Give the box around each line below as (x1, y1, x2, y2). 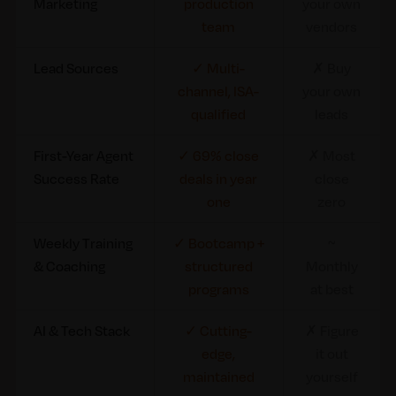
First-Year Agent (33, 147, 133, 164)
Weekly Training (33, 234, 133, 252)
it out (315, 345, 348, 362)
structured (184, 257, 253, 275)
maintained (182, 368, 255, 385)
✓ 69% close (178, 147, 260, 164)
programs (187, 280, 249, 298)
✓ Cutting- (185, 322, 253, 339)
